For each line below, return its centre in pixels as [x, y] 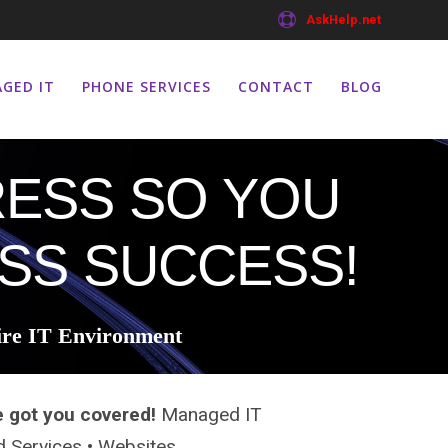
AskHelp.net [343, 19]
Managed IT [211, 414]
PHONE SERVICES [146, 87]
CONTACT [276, 87]
